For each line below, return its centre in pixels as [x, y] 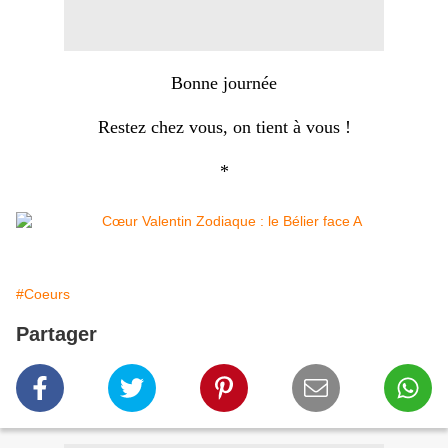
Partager [56, 334]
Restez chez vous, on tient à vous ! [224, 127]
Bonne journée [224, 83]
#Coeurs [43, 294]
